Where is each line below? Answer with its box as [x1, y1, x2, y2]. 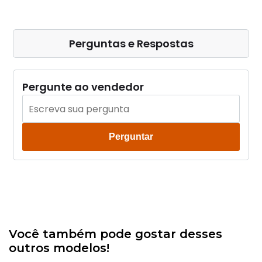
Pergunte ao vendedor [22, 80, 144, 94]
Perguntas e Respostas [68, 36, 194, 51]
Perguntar [109, 132, 153, 142]
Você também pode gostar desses [9, 227, 222, 241]
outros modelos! [9, 241, 109, 255]
